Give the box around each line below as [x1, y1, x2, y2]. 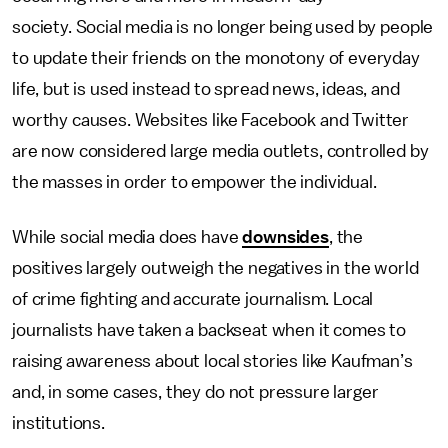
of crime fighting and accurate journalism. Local [12, 290, 374, 308]
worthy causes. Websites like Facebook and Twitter [12, 111, 410, 129]
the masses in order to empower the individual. [12, 173, 381, 191]
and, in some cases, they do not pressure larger [12, 383, 379, 401]
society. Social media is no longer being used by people [12, 18, 434, 36]
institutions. [12, 414, 105, 432]
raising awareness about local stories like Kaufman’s [12, 352, 413, 370]
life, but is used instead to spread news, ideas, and [12, 80, 400, 98]
